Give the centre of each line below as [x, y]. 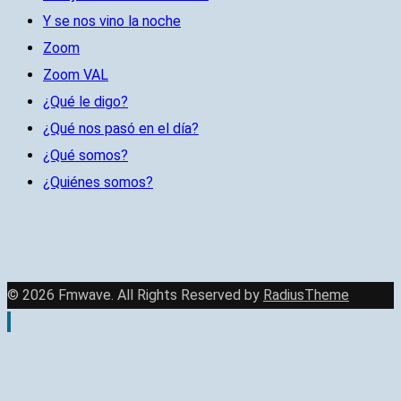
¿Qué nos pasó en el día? [121, 129]
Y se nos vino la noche [112, 21]
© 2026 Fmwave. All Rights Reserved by [135, 295]
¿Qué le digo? [85, 102]
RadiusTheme [306, 295]
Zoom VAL [76, 75]
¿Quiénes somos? [98, 183]
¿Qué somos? [85, 156]
